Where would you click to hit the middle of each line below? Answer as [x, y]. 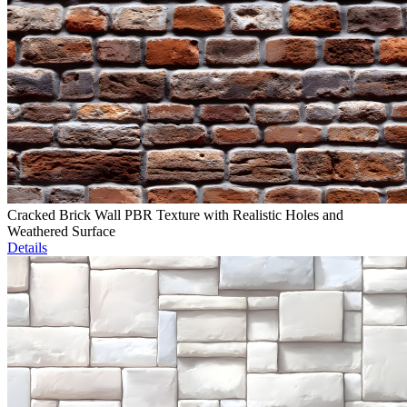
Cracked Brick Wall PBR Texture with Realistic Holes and [175, 215]
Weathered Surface [61, 232]
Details [27, 248]
